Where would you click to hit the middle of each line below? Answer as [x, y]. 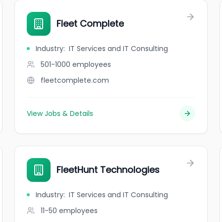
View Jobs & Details [60, 113]
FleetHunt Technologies [108, 170]
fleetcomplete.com [75, 80]
